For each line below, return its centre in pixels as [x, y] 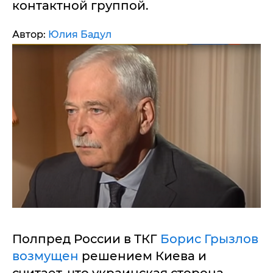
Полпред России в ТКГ [86, 239]
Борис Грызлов [209, 239]
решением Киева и [144, 256]
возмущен [47, 256]
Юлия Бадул [80, 34]
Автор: [30, 34]
